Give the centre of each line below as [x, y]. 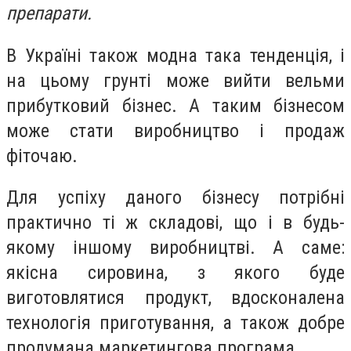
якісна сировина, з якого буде [175, 273]
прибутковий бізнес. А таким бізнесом [175, 105]
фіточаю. [42, 156]
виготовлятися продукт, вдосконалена [175, 298]
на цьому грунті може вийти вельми [175, 80]
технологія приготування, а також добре [175, 323]
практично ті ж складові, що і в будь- [175, 223]
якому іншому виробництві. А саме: [175, 248]
